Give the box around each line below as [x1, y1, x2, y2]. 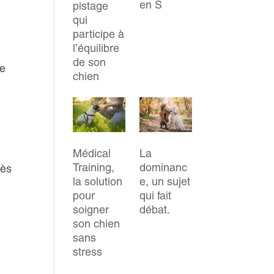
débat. [139, 203, 170, 217]
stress [73, 245, 103, 259]
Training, [73, 161, 115, 174]
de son [73, 56, 106, 69]
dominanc [139, 161, 187, 174]
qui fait [139, 189, 171, 202]
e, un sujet [139, 175, 190, 188]
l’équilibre [73, 42, 120, 55]
